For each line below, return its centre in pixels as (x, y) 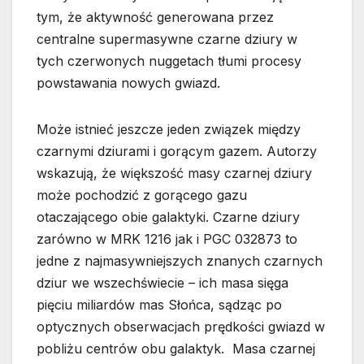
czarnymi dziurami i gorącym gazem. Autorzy (177, 152)
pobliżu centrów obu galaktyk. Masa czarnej (176, 349)
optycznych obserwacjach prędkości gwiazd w (181, 327)
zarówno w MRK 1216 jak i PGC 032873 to (167, 239)
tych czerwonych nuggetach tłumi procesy (169, 61)
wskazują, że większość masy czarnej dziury (174, 173)
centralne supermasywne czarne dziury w (167, 39)
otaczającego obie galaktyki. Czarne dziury (168, 217)
